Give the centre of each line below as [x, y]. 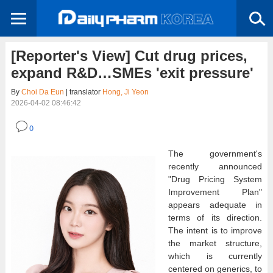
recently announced [215, 166]
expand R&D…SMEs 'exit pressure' [132, 73]
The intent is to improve [215, 230]
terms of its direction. [215, 217]
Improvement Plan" [215, 192]
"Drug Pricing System [215, 179]
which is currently [215, 256]
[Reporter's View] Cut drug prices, [129, 55]
